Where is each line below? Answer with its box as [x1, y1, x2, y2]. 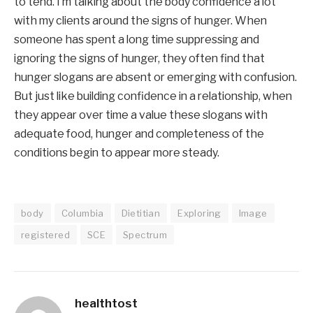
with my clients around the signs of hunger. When [14, 13, 267, 27]
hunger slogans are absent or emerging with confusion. [14, 70, 297, 84]
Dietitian [121, 208, 161, 219]
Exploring [177, 208, 221, 219]
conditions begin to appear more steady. [14, 145, 219, 159]
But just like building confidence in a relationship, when [14, 89, 292, 103]
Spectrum [123, 229, 168, 241]
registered [21, 229, 70, 241]
